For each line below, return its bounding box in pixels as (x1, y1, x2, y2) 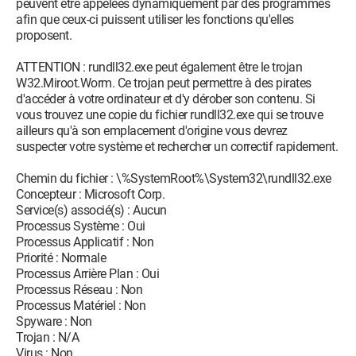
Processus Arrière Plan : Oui (16, 266, 159, 281)
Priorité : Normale (16, 250, 106, 265)
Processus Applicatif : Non (16, 234, 153, 250)
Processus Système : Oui (16, 219, 145, 234)
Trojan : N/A (16, 330, 79, 345)
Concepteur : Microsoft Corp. (16, 187, 164, 202)
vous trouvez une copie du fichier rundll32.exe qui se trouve (16, 107, 323, 122)
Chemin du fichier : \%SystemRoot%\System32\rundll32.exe (16, 171, 331, 186)
